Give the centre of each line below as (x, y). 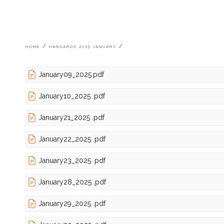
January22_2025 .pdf (72, 139)
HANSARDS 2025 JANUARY (83, 46)
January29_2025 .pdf (72, 203)
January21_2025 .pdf (72, 117)
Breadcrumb (78, 50)
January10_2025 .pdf (72, 96)
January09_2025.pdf (71, 74)
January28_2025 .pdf (72, 182)
